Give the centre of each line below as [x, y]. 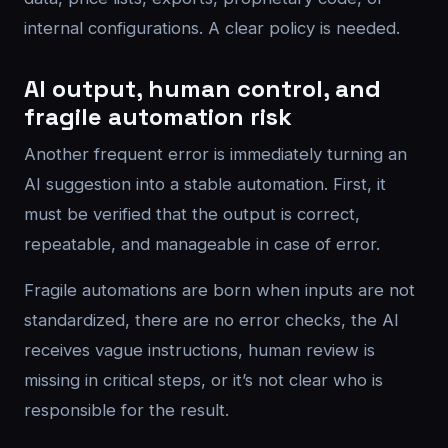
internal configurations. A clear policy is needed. [212, 28]
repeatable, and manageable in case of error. [202, 244]
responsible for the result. [126, 410]
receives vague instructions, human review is [199, 350]
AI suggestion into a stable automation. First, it [205, 184]
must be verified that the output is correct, [192, 214]
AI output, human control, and [202, 88]
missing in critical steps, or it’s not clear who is [203, 380]
